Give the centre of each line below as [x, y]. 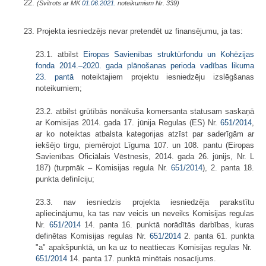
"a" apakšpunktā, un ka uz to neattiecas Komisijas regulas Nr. [145, 247]
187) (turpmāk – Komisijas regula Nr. [103, 167]
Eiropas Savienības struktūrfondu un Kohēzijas [169, 54]
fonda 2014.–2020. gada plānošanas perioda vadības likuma [145, 65]
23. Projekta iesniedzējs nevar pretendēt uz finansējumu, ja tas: [133, 31]
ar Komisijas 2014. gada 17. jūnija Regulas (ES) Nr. [128, 122]
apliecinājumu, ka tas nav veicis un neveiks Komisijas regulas [145, 213]
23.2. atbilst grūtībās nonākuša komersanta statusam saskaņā [145, 111]
